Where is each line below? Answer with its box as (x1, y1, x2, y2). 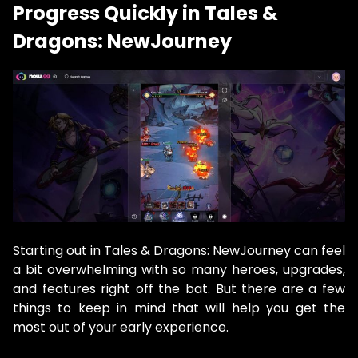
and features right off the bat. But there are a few (13, 279, 345, 298)
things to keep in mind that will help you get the (13, 298, 345, 317)
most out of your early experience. (13, 317, 229, 336)
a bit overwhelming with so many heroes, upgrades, (13, 260, 345, 279)
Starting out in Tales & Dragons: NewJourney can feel (13, 241, 345, 260)
